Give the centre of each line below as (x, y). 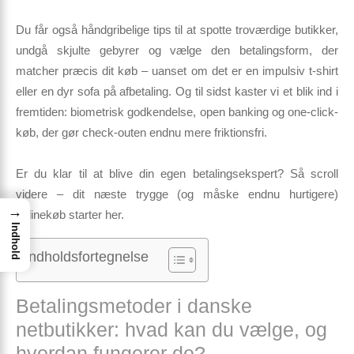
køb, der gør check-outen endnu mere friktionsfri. (141, 132)
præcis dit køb (100, 71)
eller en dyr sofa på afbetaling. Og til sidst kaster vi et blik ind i (177, 91)
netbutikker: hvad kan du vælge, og (171, 330)
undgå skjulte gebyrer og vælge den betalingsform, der (177, 50)
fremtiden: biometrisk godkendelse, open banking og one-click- (177, 112)
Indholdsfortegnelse (87, 257)
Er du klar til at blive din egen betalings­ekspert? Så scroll (177, 173)
